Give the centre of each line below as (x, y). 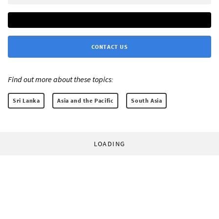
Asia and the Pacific (86, 101)
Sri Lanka (26, 101)
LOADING (109, 144)
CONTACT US (109, 47)
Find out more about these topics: (61, 79)
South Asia (147, 101)
